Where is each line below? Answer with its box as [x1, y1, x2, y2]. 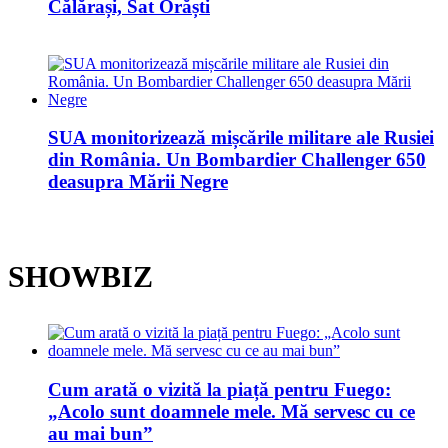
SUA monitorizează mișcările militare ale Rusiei [48, 127, 434, 149]
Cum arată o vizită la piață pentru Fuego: [48, 378, 391, 400]
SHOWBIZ [8, 260, 153, 294]
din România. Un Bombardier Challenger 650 [48, 149, 426, 171]
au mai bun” [48, 422, 153, 444]
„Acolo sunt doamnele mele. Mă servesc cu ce [48, 400, 415, 422]
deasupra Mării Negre [48, 171, 228, 193]
